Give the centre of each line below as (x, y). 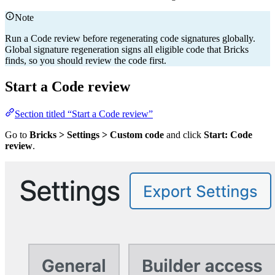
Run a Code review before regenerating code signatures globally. (130, 39)
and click (184, 134)
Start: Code (228, 134)
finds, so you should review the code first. (86, 61)
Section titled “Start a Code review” (84, 114)
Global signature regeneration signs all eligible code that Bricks (127, 50)
